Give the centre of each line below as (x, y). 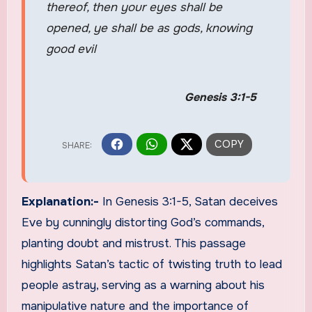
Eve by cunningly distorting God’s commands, (142, 222)
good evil (71, 49)
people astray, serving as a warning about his (143, 285)
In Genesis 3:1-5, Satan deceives (190, 201)
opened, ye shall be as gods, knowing (149, 28)
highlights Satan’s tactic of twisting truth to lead (151, 264)
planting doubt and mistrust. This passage (133, 243)
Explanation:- (62, 201)
